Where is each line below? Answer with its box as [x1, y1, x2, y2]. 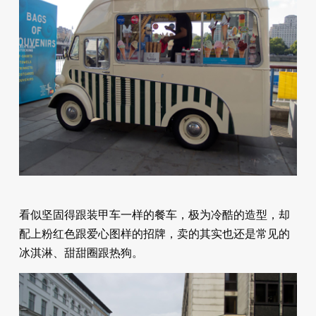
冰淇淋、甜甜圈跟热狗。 [18, 246, 143, 259]
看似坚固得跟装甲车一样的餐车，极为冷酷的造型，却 [18, 208, 290, 221]
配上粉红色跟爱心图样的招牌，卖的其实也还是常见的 [18, 227, 290, 240]
